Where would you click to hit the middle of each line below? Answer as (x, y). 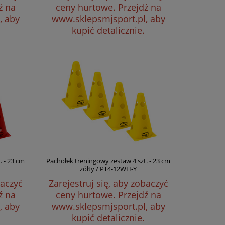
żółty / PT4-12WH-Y (108, 169)
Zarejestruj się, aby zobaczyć (108, 183)
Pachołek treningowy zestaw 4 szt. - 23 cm (108, 161)
